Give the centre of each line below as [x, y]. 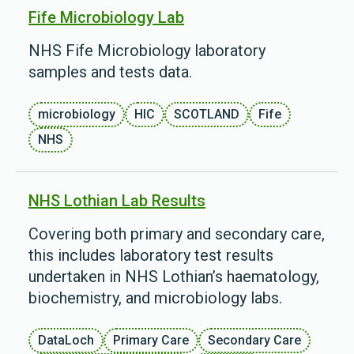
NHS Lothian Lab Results [117, 201]
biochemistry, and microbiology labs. [155, 298]
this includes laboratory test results [151, 255]
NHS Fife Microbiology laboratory [147, 51]
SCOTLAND [207, 114]
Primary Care [151, 340]
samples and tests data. [110, 72]
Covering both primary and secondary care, [177, 234]
